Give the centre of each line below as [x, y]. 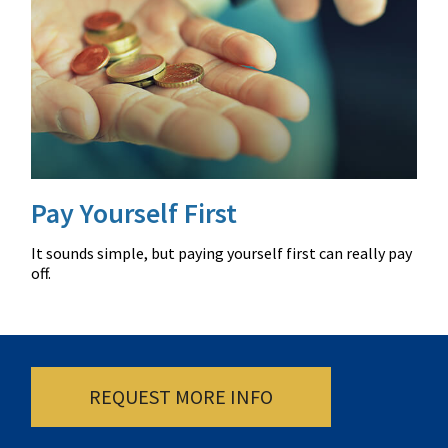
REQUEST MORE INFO [181, 396]
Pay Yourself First [134, 212]
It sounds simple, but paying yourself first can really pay [222, 252]
